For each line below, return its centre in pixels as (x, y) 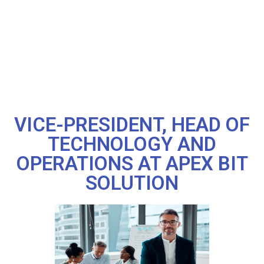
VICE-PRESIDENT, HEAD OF (132, 125)
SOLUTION (132, 183)
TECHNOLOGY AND (132, 144)
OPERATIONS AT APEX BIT (132, 164)
